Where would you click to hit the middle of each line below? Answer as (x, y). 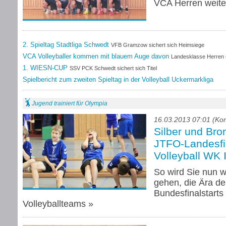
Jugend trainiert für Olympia (70, 103)
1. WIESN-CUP (46, 68)
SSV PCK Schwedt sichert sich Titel (113, 68)
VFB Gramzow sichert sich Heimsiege (158, 45)
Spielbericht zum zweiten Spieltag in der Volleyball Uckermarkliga (118, 79)
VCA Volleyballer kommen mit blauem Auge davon (97, 56)
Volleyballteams (54, 204)
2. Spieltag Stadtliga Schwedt (67, 45)
